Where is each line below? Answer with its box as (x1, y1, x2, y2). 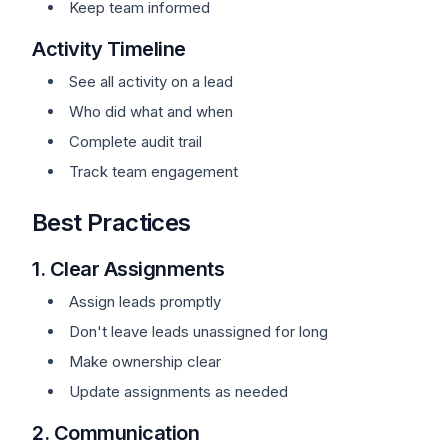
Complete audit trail (69, 132, 202, 151)
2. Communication (32, 421, 199, 445)
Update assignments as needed (69, 382, 288, 401)
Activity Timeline (32, 37, 186, 61)
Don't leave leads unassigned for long (69, 322, 328, 341)
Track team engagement (69, 162, 238, 181)
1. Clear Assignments (32, 257, 224, 281)
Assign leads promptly (69, 292, 221, 311)
